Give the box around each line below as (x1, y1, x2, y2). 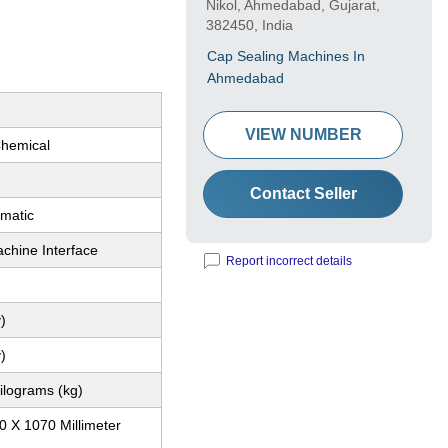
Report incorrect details (226, 254, 352, 269)
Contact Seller (249, 185, 357, 203)
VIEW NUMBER (244, 126, 362, 144)
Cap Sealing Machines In (207, 48, 365, 65)
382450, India (206, 17, 293, 34)
